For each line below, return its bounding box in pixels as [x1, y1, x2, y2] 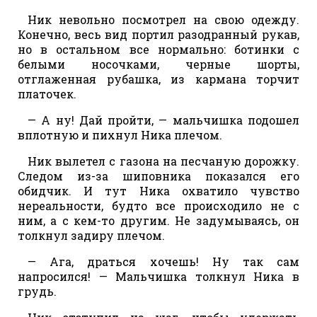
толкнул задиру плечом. [18, 227, 165, 243]
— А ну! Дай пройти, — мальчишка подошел [28, 112, 299, 127]
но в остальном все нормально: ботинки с [18, 41, 299, 57]
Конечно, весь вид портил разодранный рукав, [18, 26, 299, 42]
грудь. [18, 283, 57, 299]
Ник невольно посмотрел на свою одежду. [28, 11, 299, 27]
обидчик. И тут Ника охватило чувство [18, 183, 299, 198]
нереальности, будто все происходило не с [18, 197, 299, 213]
